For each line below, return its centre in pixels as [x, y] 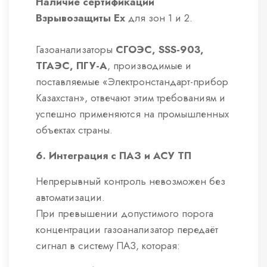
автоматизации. [70, 198]
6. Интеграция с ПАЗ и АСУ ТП [114, 156]
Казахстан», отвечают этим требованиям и [131, 98]
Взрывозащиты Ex [80, 18]
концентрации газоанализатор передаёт [127, 230]
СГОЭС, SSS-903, [160, 50]
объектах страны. [74, 130]
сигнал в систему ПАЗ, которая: [108, 246]
